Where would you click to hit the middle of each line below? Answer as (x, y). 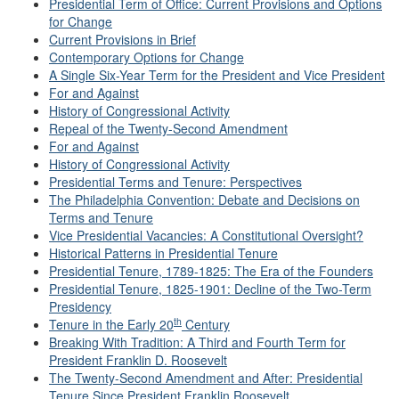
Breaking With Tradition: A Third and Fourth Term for (197, 342)
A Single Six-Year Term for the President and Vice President (217, 75)
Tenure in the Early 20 (111, 325)
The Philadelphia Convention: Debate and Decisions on (204, 200)
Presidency (80, 307)
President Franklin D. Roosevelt (138, 360)
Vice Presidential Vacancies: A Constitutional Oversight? (206, 236)
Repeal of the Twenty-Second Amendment (168, 129)
